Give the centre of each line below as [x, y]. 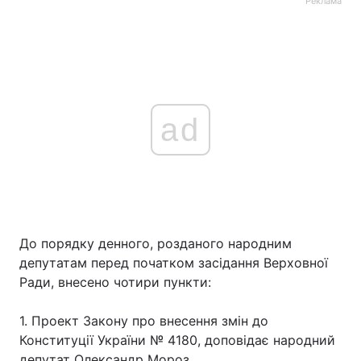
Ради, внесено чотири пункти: [115, 282]
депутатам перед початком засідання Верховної [174, 263]
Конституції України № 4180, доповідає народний [177, 340]
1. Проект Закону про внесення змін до [144, 321]
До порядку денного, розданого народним [156, 243]
